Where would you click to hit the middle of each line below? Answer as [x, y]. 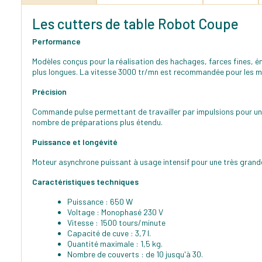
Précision [49, 91]
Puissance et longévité [75, 142]
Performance [56, 41]
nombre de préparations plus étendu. [97, 122]
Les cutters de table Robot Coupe [135, 23]
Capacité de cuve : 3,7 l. [109, 233]
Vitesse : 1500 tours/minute [116, 222]
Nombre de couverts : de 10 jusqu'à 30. [135, 254]
